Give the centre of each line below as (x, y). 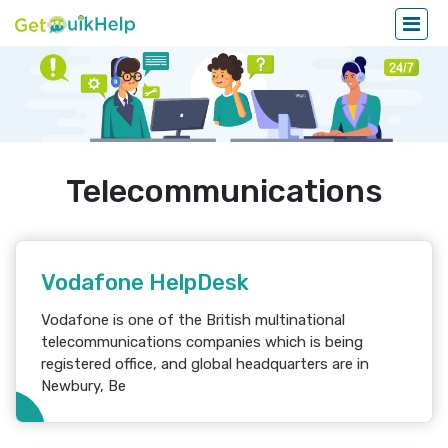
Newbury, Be (83, 386)
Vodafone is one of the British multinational (193, 320)
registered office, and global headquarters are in (205, 364)
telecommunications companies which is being (202, 342)
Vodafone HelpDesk (145, 283)
